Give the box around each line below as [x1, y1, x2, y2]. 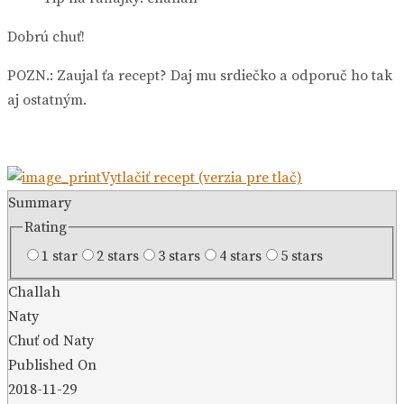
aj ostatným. [7, 90, 87, 109]
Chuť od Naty [8, 332, 94, 351]
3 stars [158, 247, 200, 266]
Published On [8, 356, 96, 375]
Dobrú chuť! [7, 27, 85, 46]
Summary [8, 193, 71, 212]
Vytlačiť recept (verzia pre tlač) [101, 168, 302, 187]
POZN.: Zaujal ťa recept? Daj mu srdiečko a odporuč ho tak [7, 66, 392, 85]
